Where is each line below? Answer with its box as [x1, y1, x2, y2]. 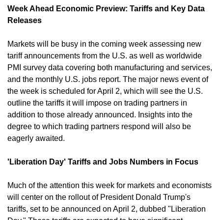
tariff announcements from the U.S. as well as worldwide [7, 52, 202, 60]
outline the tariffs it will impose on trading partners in [7, 99, 187, 108]
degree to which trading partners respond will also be [7, 122, 191, 131]
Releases [7, 16, 42, 25]
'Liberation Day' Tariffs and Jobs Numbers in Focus [7, 158, 198, 166]
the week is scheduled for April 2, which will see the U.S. [7, 87, 203, 96]
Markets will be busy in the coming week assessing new [7, 40, 201, 49]
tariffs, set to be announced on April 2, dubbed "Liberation [7, 205, 206, 214]
